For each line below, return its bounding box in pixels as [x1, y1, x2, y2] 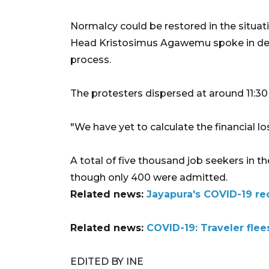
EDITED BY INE [70, 255, 144, 267]
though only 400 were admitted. [70, 171, 228, 183]
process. [70, 53, 111, 65]
